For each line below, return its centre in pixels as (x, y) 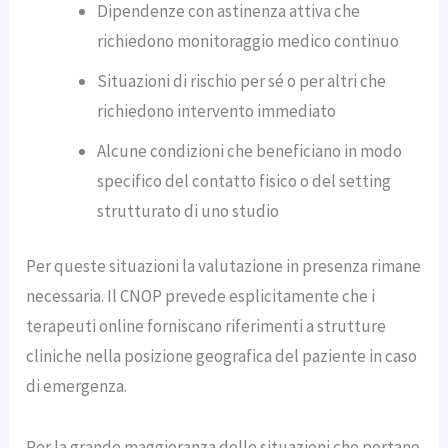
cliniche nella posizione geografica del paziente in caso (222, 356)
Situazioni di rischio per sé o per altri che (242, 80)
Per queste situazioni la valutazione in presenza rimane (224, 266)
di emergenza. (77, 386)
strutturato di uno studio (188, 210)
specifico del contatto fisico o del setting (244, 180)
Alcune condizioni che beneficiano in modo (250, 150)
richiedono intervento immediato (217, 110)
